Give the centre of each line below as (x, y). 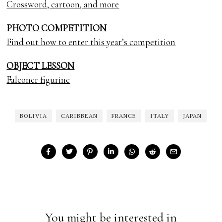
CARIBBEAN (80, 116)
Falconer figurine (38, 80)
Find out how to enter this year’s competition (91, 42)
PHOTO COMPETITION (57, 28)
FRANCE (124, 116)
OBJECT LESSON (41, 66)
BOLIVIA (34, 116)
